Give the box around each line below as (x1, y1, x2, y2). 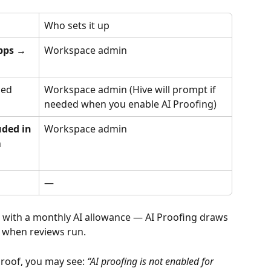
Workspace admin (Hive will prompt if (44, 83, 218, 97)
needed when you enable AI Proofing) (44, 97, 217, 111)
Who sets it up (44, 19, 109, 33)
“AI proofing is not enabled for (87, 254, 216, 268)
